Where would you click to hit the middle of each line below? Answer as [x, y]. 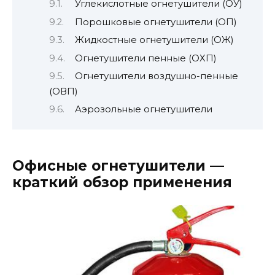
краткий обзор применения [122, 182]
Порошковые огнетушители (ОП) [155, 22]
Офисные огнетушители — [118, 165]
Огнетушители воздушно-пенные [156, 76]
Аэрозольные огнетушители [143, 110]
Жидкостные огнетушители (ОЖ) [154, 40]
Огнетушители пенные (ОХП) [145, 58]
